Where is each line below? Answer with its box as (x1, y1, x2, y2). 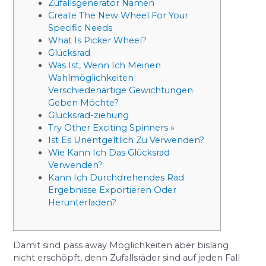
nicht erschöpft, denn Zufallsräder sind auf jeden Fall (13, 252, 240, 264)
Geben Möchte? (48, 97, 119, 109)
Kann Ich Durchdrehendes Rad (48, 172, 185, 183)
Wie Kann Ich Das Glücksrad (48, 147, 170, 159)
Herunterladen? (48, 197, 117, 208)
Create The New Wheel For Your (48, 10, 189, 21)
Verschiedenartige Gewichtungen (48, 85, 194, 96)
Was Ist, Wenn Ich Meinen (48, 60, 161, 71)
